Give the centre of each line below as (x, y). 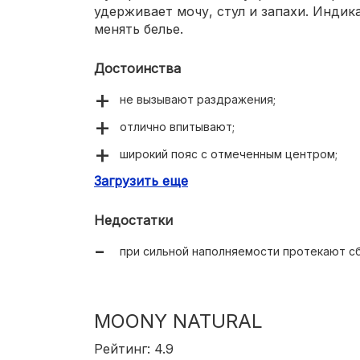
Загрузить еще (141, 180)
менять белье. (139, 29)
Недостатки (133, 220)
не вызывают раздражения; (198, 99)
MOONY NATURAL (178, 321)
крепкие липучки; (168, 181)
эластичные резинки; (178, 208)
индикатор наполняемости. (196, 235)
